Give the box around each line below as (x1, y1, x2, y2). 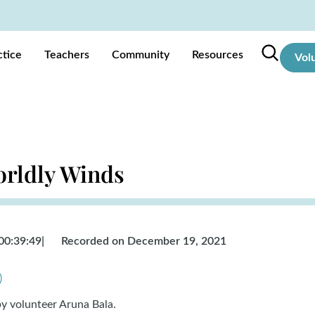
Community (112, 49, 169, 60)
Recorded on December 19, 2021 (61, 236, 226, 247)
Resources (192, 49, 243, 60)
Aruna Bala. (59, 299, 116, 310)
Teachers (44, 49, 89, 60)
